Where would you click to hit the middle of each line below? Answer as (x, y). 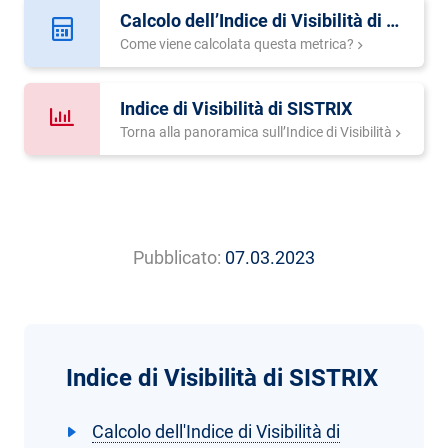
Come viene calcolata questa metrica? (237, 44)
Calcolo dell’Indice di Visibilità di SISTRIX (393, 21)
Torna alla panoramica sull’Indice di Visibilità (256, 132)
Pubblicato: (177, 258)
